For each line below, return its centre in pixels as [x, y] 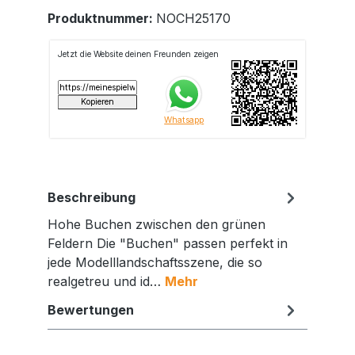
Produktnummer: [102, 18]
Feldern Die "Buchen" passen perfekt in [168, 243]
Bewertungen [91, 309]
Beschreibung [92, 197]
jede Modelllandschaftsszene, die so [155, 262]
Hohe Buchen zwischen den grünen [157, 224]
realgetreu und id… [106, 281]
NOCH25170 [193, 18]
